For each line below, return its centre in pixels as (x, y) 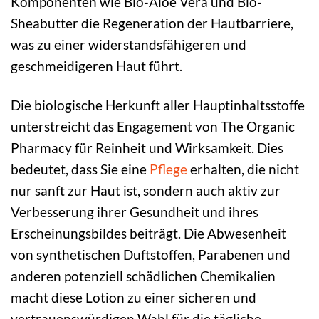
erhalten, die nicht (243, 169)
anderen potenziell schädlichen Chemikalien (143, 276)
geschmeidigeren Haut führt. (96, 66)
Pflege (168, 169)
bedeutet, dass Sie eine (80, 169)
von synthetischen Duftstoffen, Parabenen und (151, 254)
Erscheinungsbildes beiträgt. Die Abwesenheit (148, 233)
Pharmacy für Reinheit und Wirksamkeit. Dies (147, 147)
